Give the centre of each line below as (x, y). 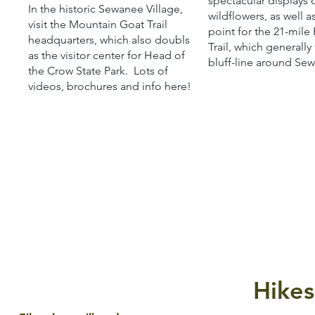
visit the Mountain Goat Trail (98, 25)
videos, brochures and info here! (110, 86)
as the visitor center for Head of (107, 56)
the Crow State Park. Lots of (98, 71)
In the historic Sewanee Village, (106, 9)
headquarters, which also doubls (109, 40)
